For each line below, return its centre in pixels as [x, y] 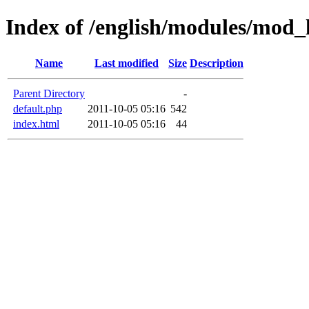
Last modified [127, 63]
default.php [38, 108]
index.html [36, 123]
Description [217, 63]
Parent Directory [49, 93]
